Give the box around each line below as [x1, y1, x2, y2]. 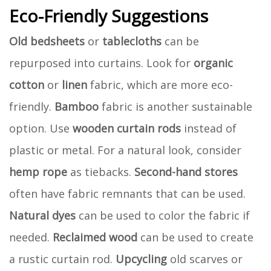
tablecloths [102, 33, 162, 48]
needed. [9, 229, 53, 244]
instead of [181, 120, 237, 135]
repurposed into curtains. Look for [9, 55, 194, 70]
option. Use [9, 120, 73, 135]
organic [194, 55, 233, 70]
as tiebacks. [67, 164, 134, 179]
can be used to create [137, 229, 253, 244]
